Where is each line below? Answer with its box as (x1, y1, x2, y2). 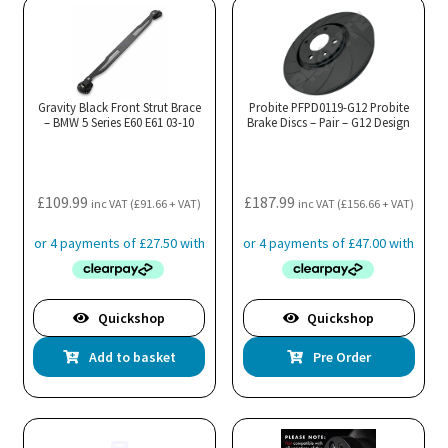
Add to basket (88, 348, 176, 367)
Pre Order (312, 348, 371, 367)
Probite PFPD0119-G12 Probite (248, 99, 409, 116)
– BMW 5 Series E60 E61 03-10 (44, 114, 195, 131)
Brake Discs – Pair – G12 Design (247, 114, 411, 131)
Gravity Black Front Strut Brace (37, 99, 201, 116)
